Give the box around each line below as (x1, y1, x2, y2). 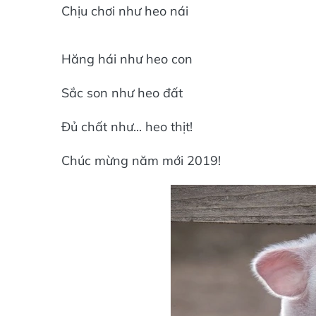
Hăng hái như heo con (61, 51, 193, 67)
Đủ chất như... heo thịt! (61, 119, 193, 135)
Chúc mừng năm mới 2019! (61, 152, 221, 169)
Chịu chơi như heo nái (61, 3, 188, 19)
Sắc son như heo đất (61, 85, 183, 101)
